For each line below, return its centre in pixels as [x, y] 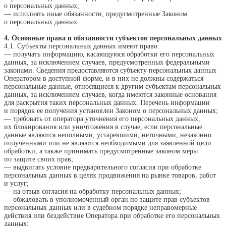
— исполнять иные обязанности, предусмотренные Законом [96, 14]
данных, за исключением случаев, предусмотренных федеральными [107, 63]
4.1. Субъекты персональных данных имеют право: [82, 46]
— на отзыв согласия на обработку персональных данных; [93, 192]
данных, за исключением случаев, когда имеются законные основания [110, 95]
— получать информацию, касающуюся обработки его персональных [109, 54]
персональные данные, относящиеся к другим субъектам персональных [112, 87]
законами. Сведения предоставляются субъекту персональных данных [110, 71]
